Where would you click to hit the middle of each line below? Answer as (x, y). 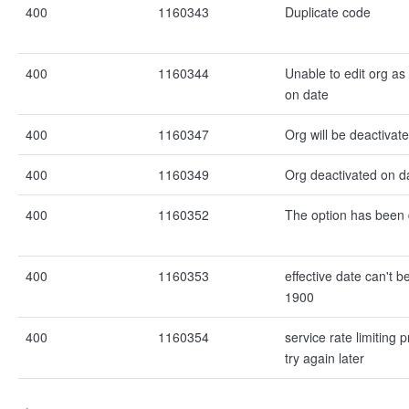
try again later (325, 358)
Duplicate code (328, 12)
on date (307, 94)
